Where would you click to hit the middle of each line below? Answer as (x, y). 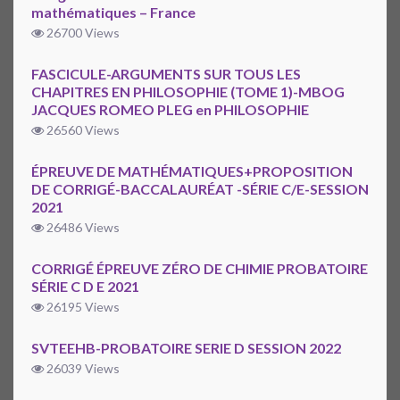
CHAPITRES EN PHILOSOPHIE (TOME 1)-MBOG (188, 92)
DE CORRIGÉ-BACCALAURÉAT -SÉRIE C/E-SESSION (200, 189)
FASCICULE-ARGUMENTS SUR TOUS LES (166, 74)
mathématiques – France (113, 12)
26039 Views (82, 369)
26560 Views (82, 130)
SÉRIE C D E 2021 (85, 287)
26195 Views (82, 307)
